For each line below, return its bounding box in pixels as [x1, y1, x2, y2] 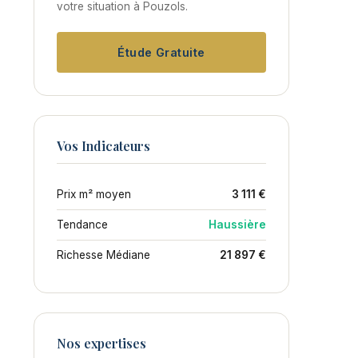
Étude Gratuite [117, 45, 205, 59]
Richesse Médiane [57, 248, 150, 261]
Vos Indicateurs [57, 137, 150, 154]
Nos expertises [57, 334, 146, 352]
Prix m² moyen [57, 187, 131, 201]
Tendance [57, 217, 108, 231]
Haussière [209, 217, 266, 231]
